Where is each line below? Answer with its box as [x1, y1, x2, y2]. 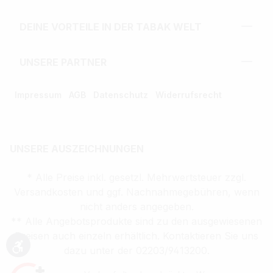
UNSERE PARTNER [19, 56, 107, 69]
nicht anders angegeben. [79, 200, 194, 213]
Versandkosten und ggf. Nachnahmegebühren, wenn [13, 186, 260, 199]
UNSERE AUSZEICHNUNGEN [10, 143, 144, 155]
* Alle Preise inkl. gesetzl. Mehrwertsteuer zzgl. [27, 171, 246, 184]
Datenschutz [93, 89, 148, 100]
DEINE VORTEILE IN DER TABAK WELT [19, 21, 202, 34]
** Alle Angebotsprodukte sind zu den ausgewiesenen [11, 215, 262, 228]
